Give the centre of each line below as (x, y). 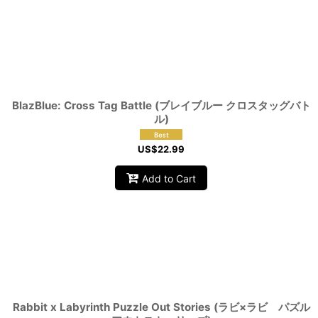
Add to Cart (169, 178)
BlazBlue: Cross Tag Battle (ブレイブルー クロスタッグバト (161, 105)
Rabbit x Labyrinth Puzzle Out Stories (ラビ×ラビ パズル (161, 307)
